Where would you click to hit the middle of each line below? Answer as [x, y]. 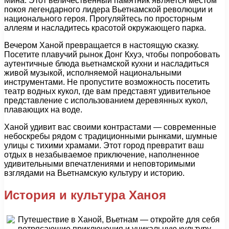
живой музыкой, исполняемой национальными [93, 73]
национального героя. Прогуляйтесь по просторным [103, 19]
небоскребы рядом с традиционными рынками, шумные [111, 136]
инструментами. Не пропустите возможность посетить [107, 82]
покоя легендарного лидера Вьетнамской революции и [108, 10]
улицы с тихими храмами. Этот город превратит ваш [104, 146]
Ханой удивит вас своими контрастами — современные [110, 127]
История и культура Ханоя [85, 195]
